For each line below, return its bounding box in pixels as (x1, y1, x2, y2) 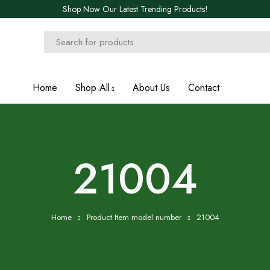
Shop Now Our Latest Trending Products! (62, 3, 208, 15)
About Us (133, 81, 170, 95)
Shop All (75, 81, 110, 95)
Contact (188, 81, 219, 95)
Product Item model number (86, 211, 181, 223)
